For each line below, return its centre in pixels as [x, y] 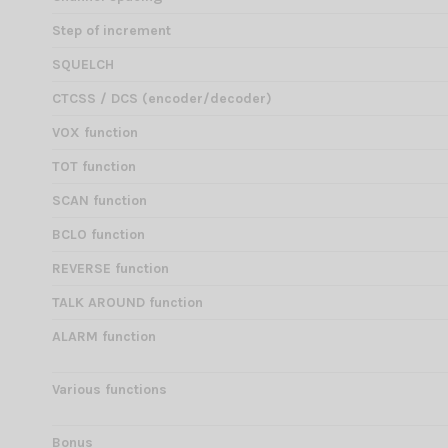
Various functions [109, 390]
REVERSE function [110, 269]
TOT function [94, 167]
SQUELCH [83, 65]
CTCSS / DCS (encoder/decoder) [162, 99]
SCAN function [99, 201]
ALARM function [104, 337]
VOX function [95, 133]
